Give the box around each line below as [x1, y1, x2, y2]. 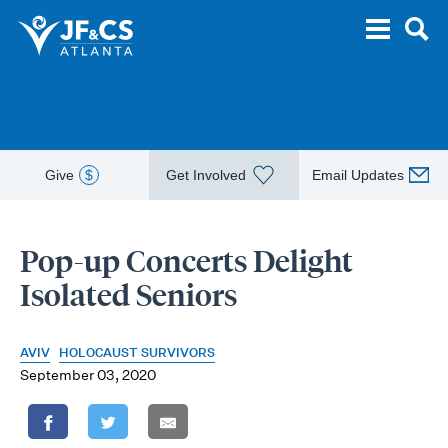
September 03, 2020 [20, 366, 156, 384]
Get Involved [166, 167, 247, 183]
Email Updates [312, 167, 405, 183]
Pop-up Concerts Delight [20, 244, 353, 280]
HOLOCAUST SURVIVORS [59, 344, 215, 361]
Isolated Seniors [20, 278, 237, 314]
